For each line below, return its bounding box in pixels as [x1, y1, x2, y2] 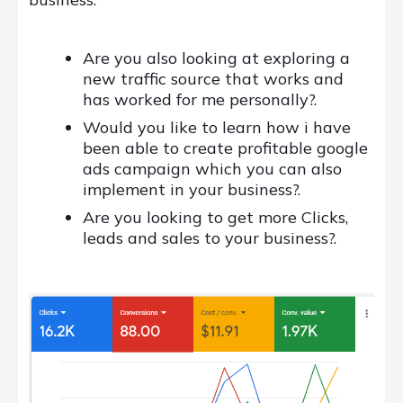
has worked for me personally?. [83, 89, 317, 111]
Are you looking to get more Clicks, [83, 207, 348, 228]
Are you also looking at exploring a [83, 48, 350, 69]
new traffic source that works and [83, 68, 344, 90]
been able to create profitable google [83, 138, 368, 159]
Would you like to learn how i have [83, 117, 351, 139]
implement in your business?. [83, 179, 300, 201]
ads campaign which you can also [83, 158, 342, 180]
